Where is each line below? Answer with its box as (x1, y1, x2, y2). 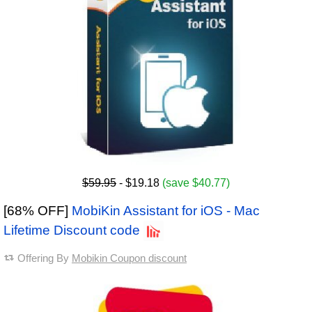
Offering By (17, 252, 72, 265)
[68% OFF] (3, 203, 72, 219)
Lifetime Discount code (3, 223, 140, 238)
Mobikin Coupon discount (72, 252, 187, 265)
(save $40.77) (162, 177, 230, 189)
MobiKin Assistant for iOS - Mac (72, 203, 260, 219)
